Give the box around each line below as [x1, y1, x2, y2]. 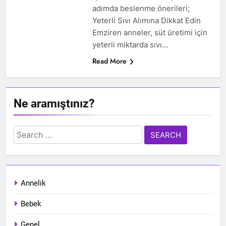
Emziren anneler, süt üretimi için [92, 28, 207, 38]
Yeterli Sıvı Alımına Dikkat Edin [92, 16, 201, 26]
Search [13, 127, 42, 138]
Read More [92, 56, 127, 67]
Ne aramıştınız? [14, 96, 94, 111]
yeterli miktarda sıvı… [92, 40, 168, 50]
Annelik [21, 179, 46, 188]
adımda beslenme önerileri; [92, 4, 190, 14]
